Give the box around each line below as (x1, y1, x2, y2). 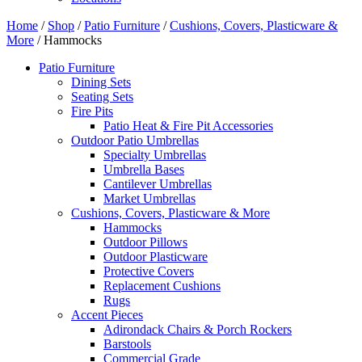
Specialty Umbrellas (103, 148, 206, 162)
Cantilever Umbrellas (103, 177, 212, 192)
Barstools (103, 337, 151, 351)
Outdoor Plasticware (103, 250, 208, 264)
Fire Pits (71, 104, 113, 119)
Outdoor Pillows (103, 235, 187, 250)
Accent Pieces (71, 308, 143, 322)
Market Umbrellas (103, 192, 196, 206)
